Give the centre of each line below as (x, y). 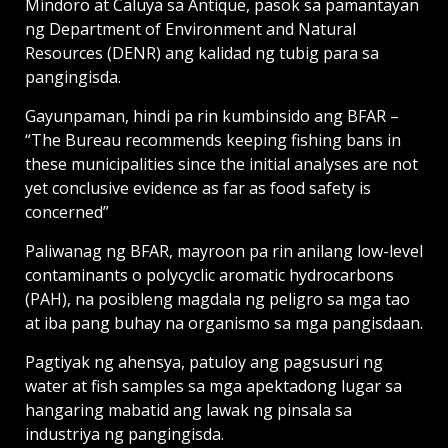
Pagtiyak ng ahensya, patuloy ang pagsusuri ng (204, 362)
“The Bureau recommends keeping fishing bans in (213, 140)
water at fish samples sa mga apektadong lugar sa (213, 386)
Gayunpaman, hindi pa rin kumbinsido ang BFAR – (212, 116)
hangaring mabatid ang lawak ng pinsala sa (188, 410)
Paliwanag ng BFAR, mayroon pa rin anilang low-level (224, 251)
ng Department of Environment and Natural (190, 29)
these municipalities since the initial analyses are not (221, 164)
